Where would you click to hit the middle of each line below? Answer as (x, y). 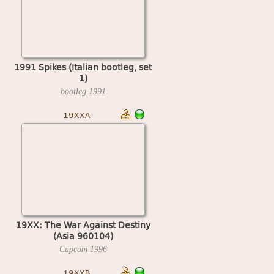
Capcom (74, 249)
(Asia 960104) (83, 235)
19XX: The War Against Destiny (83, 224)
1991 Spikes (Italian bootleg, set (83, 67)
